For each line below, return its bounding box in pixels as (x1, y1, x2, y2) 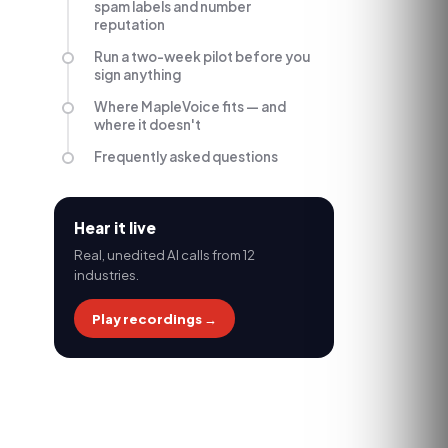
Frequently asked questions (94, 148, 278, 165)
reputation (94, 16, 165, 33)
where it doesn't (94, 116, 201, 133)
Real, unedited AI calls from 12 (74, 246, 255, 263)
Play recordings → (92, 310, 217, 327)
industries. (74, 266, 139, 283)
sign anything (94, 66, 181, 83)
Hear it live (74, 218, 156, 237)
